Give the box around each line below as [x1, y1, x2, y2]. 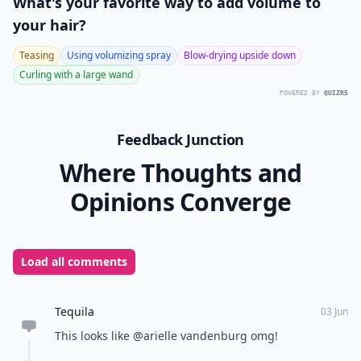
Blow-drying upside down [184, 48, 296, 62]
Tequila [55, 303, 94, 319]
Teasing [19, 48, 54, 62]
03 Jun [321, 304, 348, 318]
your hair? [13, 15, 86, 35]
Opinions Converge [69, 185, 292, 218]
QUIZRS [324, 89, 348, 97]
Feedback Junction [117, 129, 244, 149]
